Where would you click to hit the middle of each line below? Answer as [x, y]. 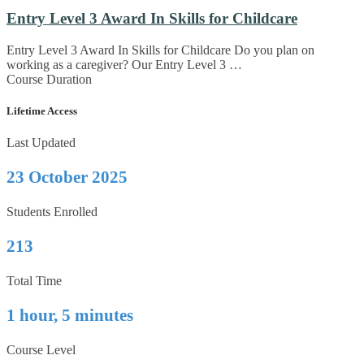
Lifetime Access [42, 111]
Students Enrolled [52, 212]
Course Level [41, 350]
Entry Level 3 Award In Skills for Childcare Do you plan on [160, 50]
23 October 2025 [67, 178]
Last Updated [41, 143]
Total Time [34, 281]
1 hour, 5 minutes [70, 316]
